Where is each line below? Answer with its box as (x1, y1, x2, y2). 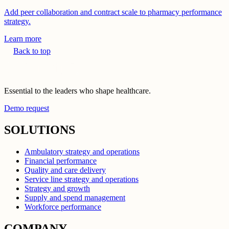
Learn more (4, 34, 41, 43)
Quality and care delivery (25, 166, 106, 174)
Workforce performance (25, 202, 101, 211)
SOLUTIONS (4, 123, 75, 137)
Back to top (13, 47, 51, 56)
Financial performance (25, 156, 97, 165)
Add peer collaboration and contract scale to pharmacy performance (4, 8, 222, 17)
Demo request (4, 104, 49, 113)
